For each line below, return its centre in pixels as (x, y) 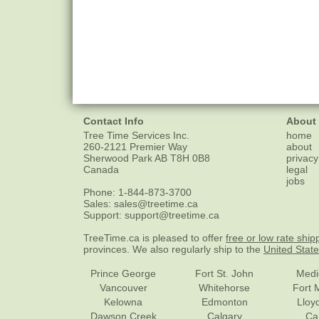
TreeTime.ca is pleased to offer (155, 237)
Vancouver (123, 287)
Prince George (124, 273)
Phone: (101, 192)
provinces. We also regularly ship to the (173, 249)
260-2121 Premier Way (135, 146)
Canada (101, 169)
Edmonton (224, 302)
